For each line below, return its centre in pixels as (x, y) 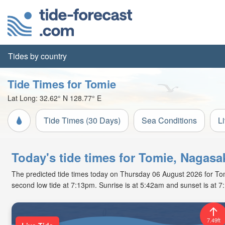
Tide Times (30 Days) (82, 120)
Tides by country (37, 56)
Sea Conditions (169, 120)
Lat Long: (24, 98)
